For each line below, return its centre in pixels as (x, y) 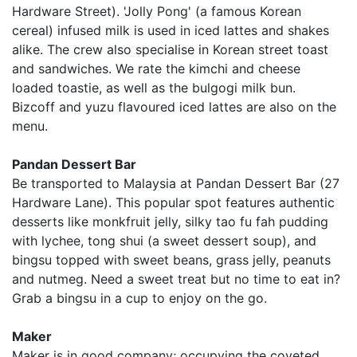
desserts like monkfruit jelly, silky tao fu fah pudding (170, 221)
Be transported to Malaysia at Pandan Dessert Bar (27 (176, 183)
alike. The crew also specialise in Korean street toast (170, 49)
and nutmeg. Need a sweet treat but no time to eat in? (176, 279)
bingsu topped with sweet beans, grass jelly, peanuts (171, 259)
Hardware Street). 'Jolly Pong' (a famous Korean (157, 11)
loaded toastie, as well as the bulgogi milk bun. (154, 87)
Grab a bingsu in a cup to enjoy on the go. (139, 298)
